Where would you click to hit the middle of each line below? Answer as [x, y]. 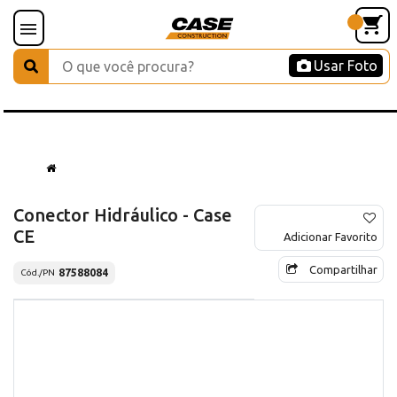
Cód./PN [38, 273]
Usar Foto [346, 66]
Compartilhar [343, 269]
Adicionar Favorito [331, 236]
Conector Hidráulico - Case [123, 214]
